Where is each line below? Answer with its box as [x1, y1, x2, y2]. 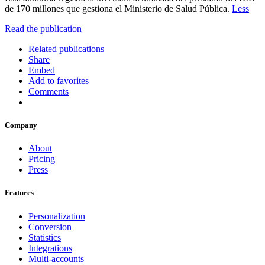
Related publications [28, 43, 104, 54]
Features [5, 188, 34, 198]
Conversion [28, 221, 72, 232]
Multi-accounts [28, 253, 84, 264]
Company [5, 121, 37, 130]
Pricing [28, 154, 55, 164]
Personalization [28, 211, 85, 221]
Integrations [28, 243, 72, 253]
